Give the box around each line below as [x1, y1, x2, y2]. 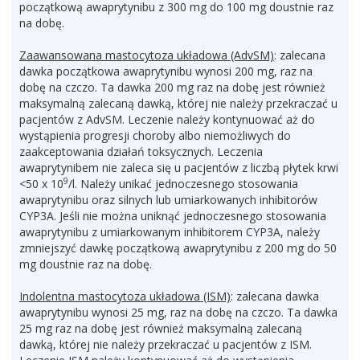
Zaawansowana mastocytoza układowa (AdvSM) [19, 47, 274, 63]
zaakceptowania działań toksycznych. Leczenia [19, 144, 263, 159]
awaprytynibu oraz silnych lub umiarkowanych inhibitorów [19, 192, 317, 207]
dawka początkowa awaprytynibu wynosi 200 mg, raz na [19, 63, 313, 79]
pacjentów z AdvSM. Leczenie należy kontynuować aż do [19, 112, 315, 127]
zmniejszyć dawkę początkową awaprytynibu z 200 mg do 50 [19, 240, 337, 256]
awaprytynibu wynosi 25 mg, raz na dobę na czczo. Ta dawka [19, 305, 337, 320]
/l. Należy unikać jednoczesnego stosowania [68, 176, 298, 191]
